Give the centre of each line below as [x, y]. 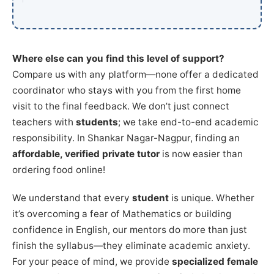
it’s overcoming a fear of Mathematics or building [122, 213]
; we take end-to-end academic [188, 122]
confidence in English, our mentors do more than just [130, 229]
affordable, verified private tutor [86, 154]
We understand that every [72, 198]
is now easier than [201, 154]
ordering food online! [59, 169]
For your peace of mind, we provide [92, 261]
